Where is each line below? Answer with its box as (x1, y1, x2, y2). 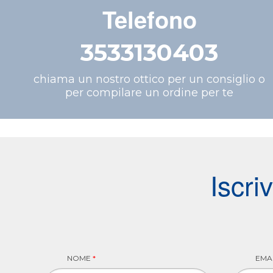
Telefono (102, 2, 197, 37)
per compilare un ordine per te (65, 86, 234, 100)
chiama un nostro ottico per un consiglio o (34, 73, 266, 87)
